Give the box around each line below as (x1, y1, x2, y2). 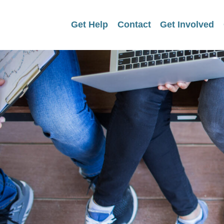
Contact (117, 19, 151, 29)
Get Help (71, 19, 108, 29)
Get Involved (160, 19, 214, 29)
